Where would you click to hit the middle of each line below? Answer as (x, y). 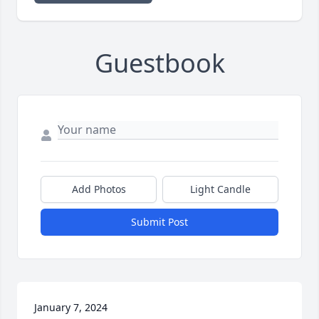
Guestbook (159, 63)
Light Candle (220, 189)
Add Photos (99, 189)
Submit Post (159, 221)
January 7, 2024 (71, 307)
